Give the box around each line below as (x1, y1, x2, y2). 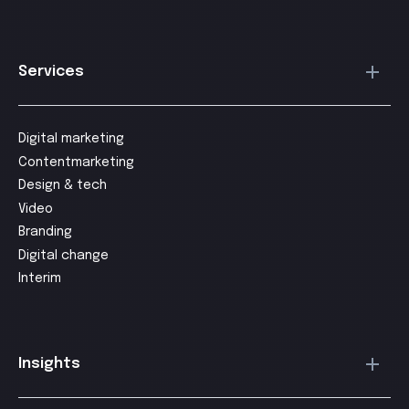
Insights (18, 355, 80, 372)
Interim (18, 272, 61, 285)
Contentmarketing (18, 155, 134, 169)
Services (18, 64, 84, 79)
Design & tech (18, 179, 107, 192)
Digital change (18, 248, 109, 262)
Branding (18, 225, 72, 238)
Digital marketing (18, 132, 124, 145)
